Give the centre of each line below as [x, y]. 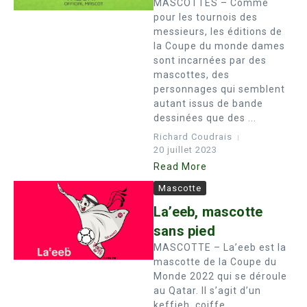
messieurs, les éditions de [218, 32]
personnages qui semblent [219, 89]
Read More [180, 167]
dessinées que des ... [205, 118]
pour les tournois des [206, 17]
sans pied [184, 231]
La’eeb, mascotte [208, 212]
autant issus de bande [208, 103]
